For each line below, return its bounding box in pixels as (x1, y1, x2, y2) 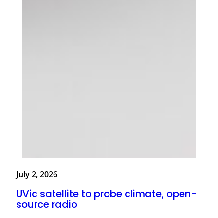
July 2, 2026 (16, 169, 57, 180)
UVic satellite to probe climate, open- (16, 187, 197, 200)
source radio (16, 198, 80, 211)
